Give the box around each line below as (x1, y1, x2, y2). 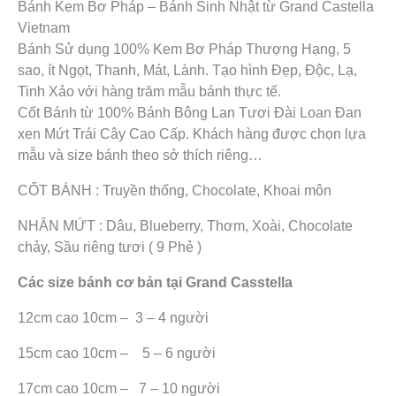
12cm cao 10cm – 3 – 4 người (18, 309, 209, 325)
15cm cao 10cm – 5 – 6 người (18, 345, 216, 361)
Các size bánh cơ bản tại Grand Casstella (18, 274, 293, 290)
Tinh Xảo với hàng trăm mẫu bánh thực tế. (18, 83, 281, 99)
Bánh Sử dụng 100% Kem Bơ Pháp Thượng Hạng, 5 (18, 41, 351, 57)
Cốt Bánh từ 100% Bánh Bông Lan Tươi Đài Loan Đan (18, 104, 362, 120)
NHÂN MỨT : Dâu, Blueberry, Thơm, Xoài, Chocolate (18, 217, 353, 233)
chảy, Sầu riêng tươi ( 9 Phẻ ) (18, 239, 202, 255)
